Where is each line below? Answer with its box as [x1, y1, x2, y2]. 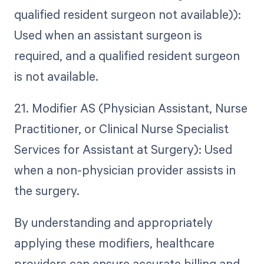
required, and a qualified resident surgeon [14, 47, 240, 64]
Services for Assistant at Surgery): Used [14, 141, 232, 157]
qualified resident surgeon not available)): [14, 5, 241, 22]
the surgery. [14, 182, 80, 199]
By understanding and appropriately [14, 214, 213, 231]
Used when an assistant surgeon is [14, 26, 202, 43]
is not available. [14, 67, 98, 84]
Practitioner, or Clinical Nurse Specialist [14, 120, 229, 137]
